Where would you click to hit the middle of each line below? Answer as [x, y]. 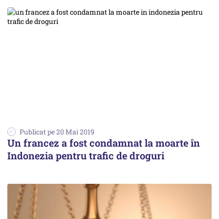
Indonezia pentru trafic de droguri [86, 156]
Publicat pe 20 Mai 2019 [57, 132]
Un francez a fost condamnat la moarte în [104, 143]
